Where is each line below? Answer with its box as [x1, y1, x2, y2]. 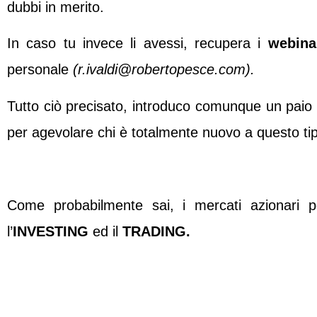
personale [7, 62, 73, 78]
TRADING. [122, 223, 190, 239]
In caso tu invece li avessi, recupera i [7, 35, 268, 52]
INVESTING [13, 223, 88, 239]
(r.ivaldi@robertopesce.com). [73, 62, 255, 78]
